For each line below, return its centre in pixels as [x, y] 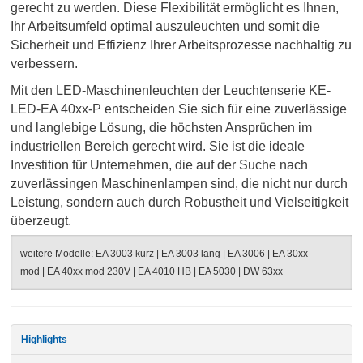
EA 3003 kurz [125, 253]
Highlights [45, 339]
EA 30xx [290, 253]
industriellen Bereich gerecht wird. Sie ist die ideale [158, 146]
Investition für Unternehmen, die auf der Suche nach [160, 164]
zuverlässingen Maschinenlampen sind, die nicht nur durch [179, 183]
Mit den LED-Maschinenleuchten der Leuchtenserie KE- [171, 90]
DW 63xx [263, 271]
